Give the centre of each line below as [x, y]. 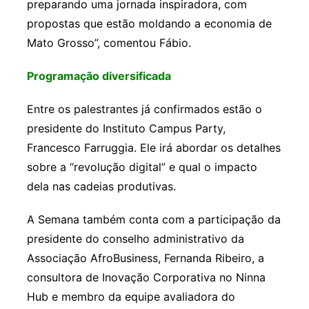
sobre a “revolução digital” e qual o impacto [142, 167]
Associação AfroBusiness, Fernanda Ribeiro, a [145, 258]
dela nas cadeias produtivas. [101, 187]
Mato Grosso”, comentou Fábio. [109, 43]
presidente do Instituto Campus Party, [126, 129]
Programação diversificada [99, 76]
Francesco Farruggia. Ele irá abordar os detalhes [153, 148]
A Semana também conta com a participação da [153, 220]
